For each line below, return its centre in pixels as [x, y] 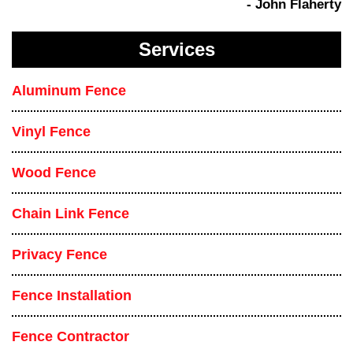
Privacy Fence [59, 254]
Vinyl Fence [51, 131]
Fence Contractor [71, 336]
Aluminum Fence [69, 90]
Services [176, 49]
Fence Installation [72, 295]
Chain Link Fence [71, 213]
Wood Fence [54, 172]
